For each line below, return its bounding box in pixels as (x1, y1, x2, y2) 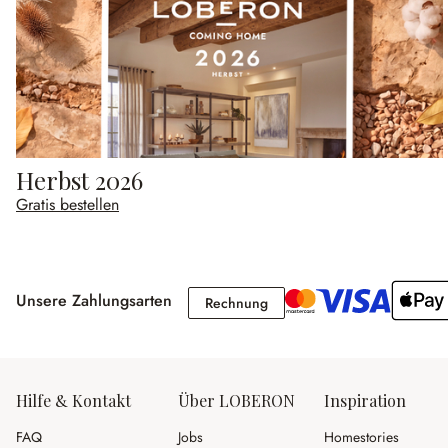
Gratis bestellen (16, 193, 120, 217)
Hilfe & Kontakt (16, 390, 131, 411)
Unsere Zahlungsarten (16, 289, 172, 313)
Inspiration (324, 390, 406, 411)
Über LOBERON (178, 390, 295, 411)
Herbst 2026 (16, 164, 144, 197)
